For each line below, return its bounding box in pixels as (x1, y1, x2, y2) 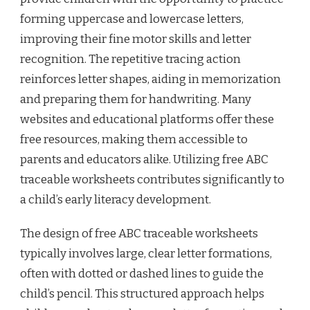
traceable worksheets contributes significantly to (20, 172, 284, 188)
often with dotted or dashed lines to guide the (20, 266, 264, 282)
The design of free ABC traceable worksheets (20, 226, 258, 241)
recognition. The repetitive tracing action (20, 52, 241, 67)
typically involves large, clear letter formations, (20, 246, 272, 262)
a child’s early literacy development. (20, 192, 211, 208)
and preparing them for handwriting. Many (20, 92, 251, 107)
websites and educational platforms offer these (20, 112, 274, 127)
